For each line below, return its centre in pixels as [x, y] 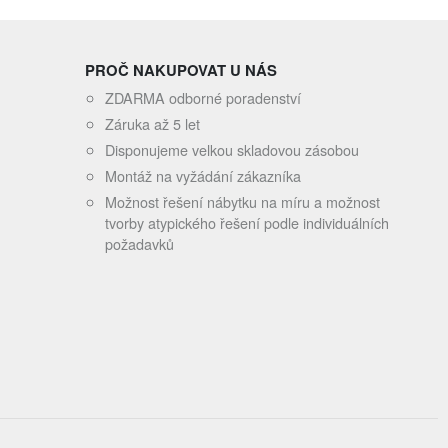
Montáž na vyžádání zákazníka [203, 175]
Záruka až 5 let [153, 123]
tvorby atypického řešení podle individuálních [247, 222]
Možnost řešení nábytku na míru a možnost [243, 201]
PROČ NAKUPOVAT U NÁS [181, 70]
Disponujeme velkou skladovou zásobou [232, 149]
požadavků [140, 243]
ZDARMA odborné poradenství [203, 97]
